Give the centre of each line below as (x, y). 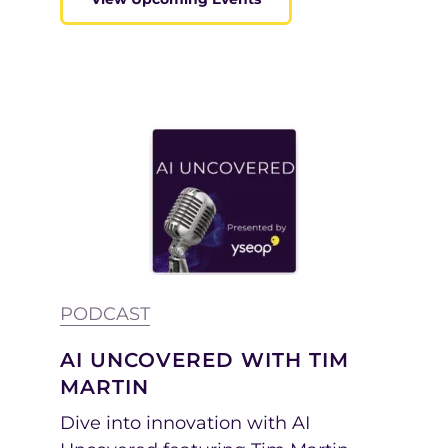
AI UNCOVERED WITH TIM (204, 360)
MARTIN (104, 387)
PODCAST (105, 314)
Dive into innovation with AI (185, 423)
